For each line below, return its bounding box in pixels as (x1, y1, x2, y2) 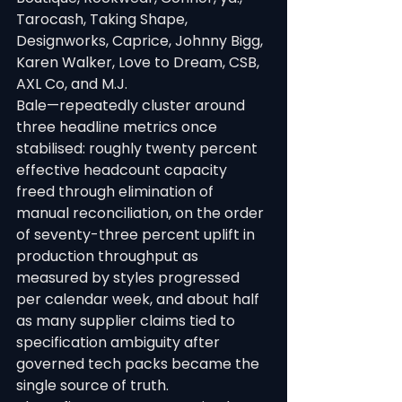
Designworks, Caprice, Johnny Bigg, (16, 31, 267, 51)
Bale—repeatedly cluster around (16, 95, 249, 116)
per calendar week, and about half (16, 289, 263, 310)
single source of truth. (16, 375, 169, 396)
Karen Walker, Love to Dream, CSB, (16, 52, 263, 73)
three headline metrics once (16, 117, 221, 137)
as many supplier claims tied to (16, 310, 239, 331)
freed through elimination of (16, 181, 217, 202)
